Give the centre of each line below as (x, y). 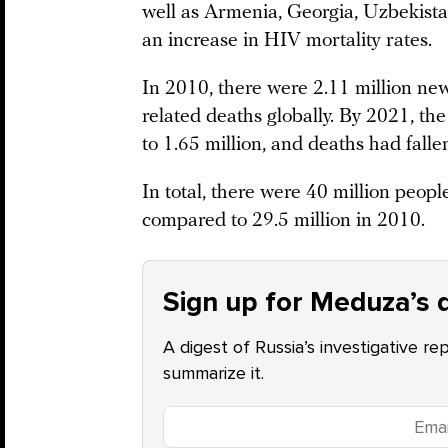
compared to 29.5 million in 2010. (283, 221)
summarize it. (213, 373)
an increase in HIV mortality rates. (287, 41)
